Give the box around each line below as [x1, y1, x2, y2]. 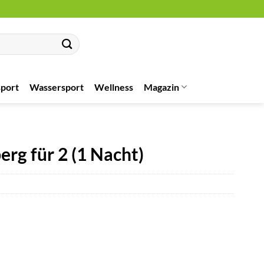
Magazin [144, 81, 179, 93]
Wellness [94, 81, 133, 93]
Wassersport [29, 81, 84, 93]
